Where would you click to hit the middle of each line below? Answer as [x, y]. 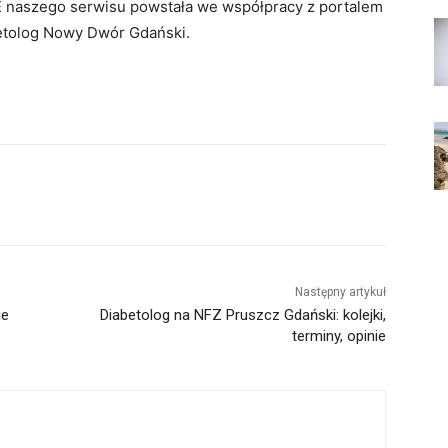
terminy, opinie [338, 335]
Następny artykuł [340, 291]
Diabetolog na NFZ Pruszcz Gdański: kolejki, [242, 314]
